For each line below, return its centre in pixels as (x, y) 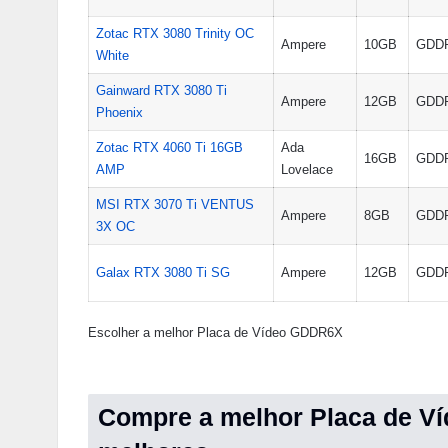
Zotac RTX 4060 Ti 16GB (169, 147)
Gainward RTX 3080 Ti (161, 90)
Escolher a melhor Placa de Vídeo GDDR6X (215, 332)
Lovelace (306, 169)
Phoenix (119, 112)
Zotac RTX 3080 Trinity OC (174, 33)
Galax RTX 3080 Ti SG (162, 272)
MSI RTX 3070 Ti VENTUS (174, 204)
